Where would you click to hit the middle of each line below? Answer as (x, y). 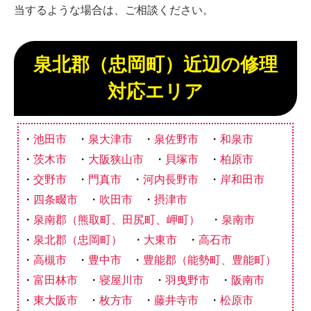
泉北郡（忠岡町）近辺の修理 (155, 64)
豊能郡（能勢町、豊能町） (210, 260)
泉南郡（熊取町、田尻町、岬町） (117, 219)
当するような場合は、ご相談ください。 (114, 10)
